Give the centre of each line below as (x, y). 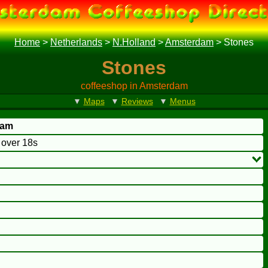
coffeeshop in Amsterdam (134, 86)
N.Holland (134, 42)
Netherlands (76, 42)
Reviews (137, 101)
